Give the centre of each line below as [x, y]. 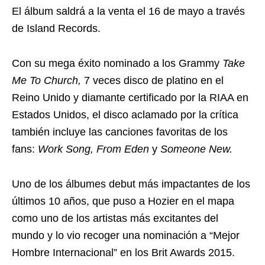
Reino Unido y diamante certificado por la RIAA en [130, 97]
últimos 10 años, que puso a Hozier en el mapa [123, 201]
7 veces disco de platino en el [152, 80]
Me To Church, [46, 80]
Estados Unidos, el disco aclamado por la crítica [125, 114]
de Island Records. [56, 28]
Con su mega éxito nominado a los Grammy [117, 63]
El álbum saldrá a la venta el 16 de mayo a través [128, 11]
